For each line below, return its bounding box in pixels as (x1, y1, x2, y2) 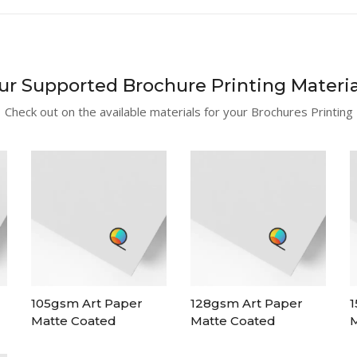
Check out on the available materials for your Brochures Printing (4, 104, 353, 120)
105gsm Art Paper (31, 295, 143, 311)
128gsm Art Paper (190, 295, 303, 311)
